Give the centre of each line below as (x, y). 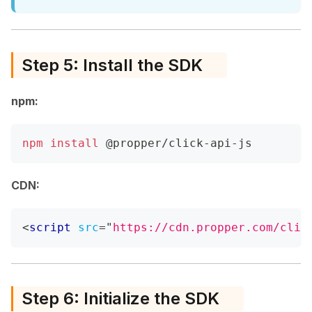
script (50, 227)
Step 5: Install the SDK (112, 65)
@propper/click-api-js (175, 143)
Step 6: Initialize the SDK (120, 299)
